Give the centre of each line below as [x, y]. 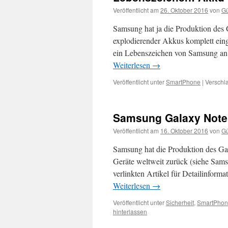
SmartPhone [183, 82]
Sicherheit [180, 202]
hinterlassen [130, 211]
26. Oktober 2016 [184, 10]
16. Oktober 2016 [184, 131]
